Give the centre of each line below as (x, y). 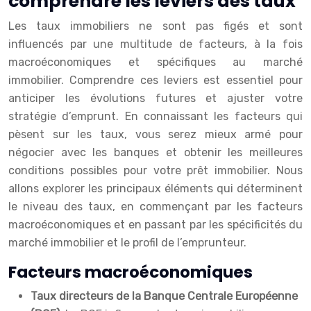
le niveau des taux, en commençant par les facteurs (155, 207)
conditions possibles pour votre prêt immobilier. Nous (155, 171)
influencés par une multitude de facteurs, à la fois (155, 44)
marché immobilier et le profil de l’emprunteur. (127, 243)
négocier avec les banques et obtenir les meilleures (155, 153)
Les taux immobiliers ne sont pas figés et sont (155, 26)
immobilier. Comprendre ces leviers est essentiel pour (155, 81)
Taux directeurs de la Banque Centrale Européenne (164, 296)
